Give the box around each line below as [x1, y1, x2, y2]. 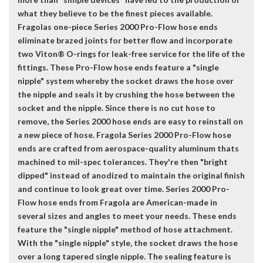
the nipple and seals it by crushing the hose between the [18, 89, 235, 100]
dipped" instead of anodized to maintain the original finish [18, 170, 245, 181]
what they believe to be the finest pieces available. [18, 8, 213, 19]
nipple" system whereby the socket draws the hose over [18, 76, 234, 86]
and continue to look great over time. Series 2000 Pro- [18, 184, 230, 194]
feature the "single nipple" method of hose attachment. [18, 224, 232, 235]
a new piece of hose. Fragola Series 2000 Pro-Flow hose [18, 130, 231, 140]
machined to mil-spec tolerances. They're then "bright [18, 157, 228, 167]
